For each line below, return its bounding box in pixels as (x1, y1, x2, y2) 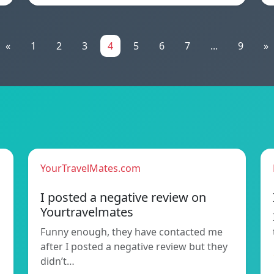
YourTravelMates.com (40, 161, 141, 176)
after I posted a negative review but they (40, 240, 228, 254)
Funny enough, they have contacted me (40, 225, 223, 239)
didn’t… (40, 254, 75, 268)
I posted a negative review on (40, 189, 206, 206)
